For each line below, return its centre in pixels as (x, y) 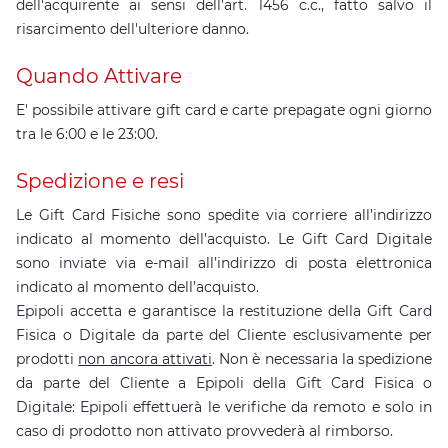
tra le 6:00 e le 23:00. (87, 134)
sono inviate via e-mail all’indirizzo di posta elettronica (224, 263)
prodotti (47, 359)
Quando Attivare (99, 76)
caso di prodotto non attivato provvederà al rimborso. (204, 431)
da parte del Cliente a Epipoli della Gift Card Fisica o (224, 383)
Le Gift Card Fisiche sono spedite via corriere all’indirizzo (224, 215)
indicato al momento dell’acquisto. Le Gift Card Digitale (224, 239)
